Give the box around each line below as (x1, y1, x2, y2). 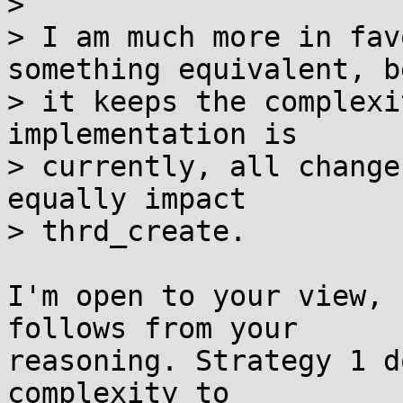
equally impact (7, 183, 246, 215)
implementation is (7, 118, 298, 150)
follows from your (7, 312, 298, 345)
